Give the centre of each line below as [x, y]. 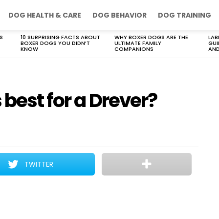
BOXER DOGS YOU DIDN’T [55, 43]
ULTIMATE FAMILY [138, 43]
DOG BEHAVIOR [120, 15]
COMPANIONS [134, 49]
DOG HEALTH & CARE [45, 15]
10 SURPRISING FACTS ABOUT [60, 37]
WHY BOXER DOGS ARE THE [151, 37]
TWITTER [39, 164]
